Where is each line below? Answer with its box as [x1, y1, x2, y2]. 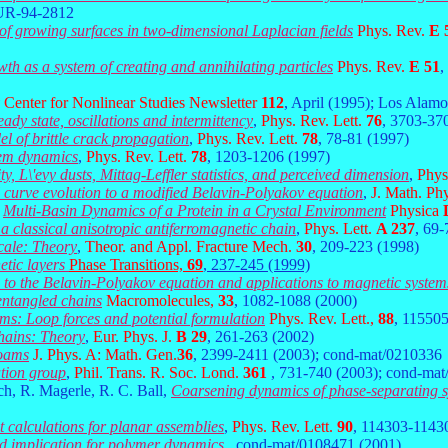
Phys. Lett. [304, 220, 376, 237]
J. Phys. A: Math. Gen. [33, 346, 177, 363]
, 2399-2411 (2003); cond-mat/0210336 [193, 346, 442, 363]
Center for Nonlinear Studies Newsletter [4, 94, 261, 111]
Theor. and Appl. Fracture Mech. [85, 238, 296, 255]
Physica [390, 202, 443, 219]
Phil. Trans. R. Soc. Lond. [74, 364, 243, 381]
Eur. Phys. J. [93, 328, 176, 345]
